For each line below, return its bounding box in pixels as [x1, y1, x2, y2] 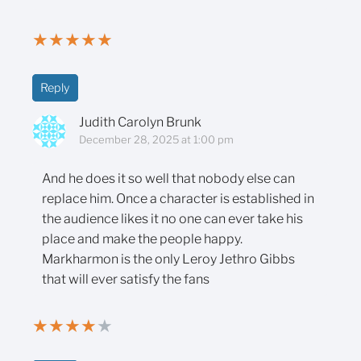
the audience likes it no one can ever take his [42, 210, 303, 226]
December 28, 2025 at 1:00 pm [78, 132, 234, 146]
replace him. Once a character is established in [42, 190, 314, 206]
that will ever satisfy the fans [42, 271, 210, 287]
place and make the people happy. [42, 230, 243, 247]
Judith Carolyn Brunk [78, 114, 201, 130]
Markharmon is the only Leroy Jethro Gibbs [42, 251, 295, 267]
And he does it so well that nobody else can [42, 170, 295, 186]
